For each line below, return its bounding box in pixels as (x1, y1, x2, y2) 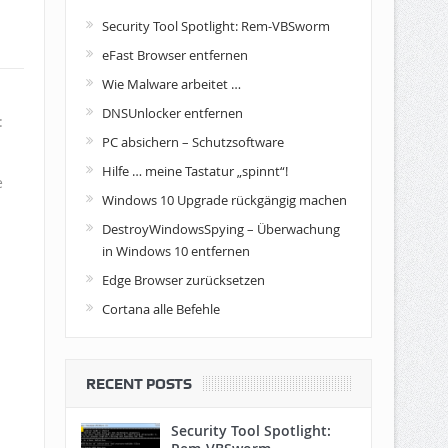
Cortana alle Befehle (101, 300, 220, 318)
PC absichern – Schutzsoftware (101, 133, 284, 151)
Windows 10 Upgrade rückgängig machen (101, 191, 347, 209)
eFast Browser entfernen (101, 46, 248, 64)
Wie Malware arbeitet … (101, 75, 241, 93)
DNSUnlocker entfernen (101, 104, 243, 122)
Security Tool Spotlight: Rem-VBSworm (101, 17, 330, 35)
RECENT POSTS (85, 375, 192, 393)
